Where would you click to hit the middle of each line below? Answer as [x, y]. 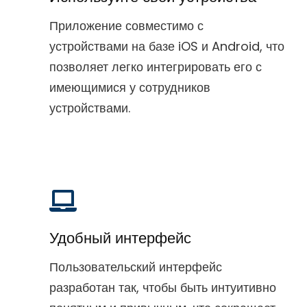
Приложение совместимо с [126, 25]
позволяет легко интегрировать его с [156, 66]
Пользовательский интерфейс [136, 267]
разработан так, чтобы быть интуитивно [163, 287]
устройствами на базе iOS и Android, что [167, 46]
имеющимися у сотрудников [130, 87]
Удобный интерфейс [120, 238]
